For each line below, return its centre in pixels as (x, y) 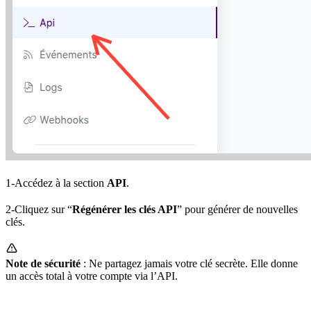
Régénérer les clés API (125, 209)
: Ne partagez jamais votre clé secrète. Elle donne (189, 263)
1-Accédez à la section (56, 183)
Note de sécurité (43, 263)
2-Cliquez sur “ (39, 209)
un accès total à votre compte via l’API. (92, 276)
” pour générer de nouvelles (237, 209)
